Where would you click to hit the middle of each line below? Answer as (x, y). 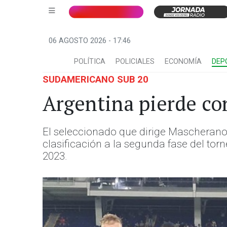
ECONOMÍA (183, 62)
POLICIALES (135, 62)
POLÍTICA (90, 62)
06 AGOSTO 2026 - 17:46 (90, 41)
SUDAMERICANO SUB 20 (96, 79)
